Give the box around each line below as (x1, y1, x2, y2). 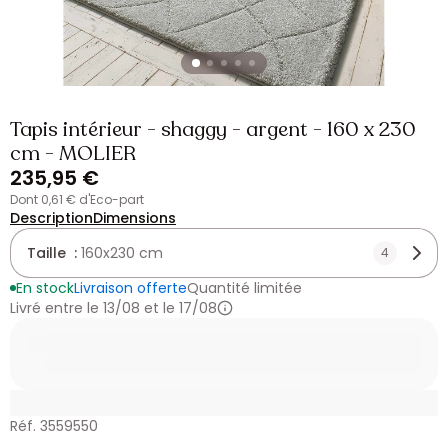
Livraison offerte (74, 278, 187, 298)
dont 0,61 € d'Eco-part (18, 191, 144, 208)
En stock (16, 278, 74, 298)
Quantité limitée (187, 278, 302, 298)
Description (10, 208, 93, 228)
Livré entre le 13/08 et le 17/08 (10, 298, 217, 318)
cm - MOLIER (10, 140, 136, 167)
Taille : (27, 243, 81, 263)
